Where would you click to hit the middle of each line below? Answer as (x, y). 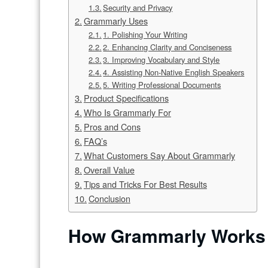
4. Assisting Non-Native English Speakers (174, 72)
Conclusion (109, 199)
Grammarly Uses (115, 21)
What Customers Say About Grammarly (159, 156)
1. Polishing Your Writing (145, 35)
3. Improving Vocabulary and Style (162, 60)
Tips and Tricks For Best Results (145, 184)
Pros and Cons (112, 127)
